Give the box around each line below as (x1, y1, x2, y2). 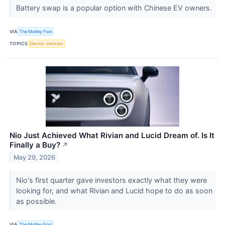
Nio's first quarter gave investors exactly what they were (16, 175, 207, 184)
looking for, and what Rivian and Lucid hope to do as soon (16, 186, 212, 195)
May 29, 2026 (14, 153, 56, 161)
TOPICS (10, 41, 28, 47)
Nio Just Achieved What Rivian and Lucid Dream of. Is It (10, 130, 214, 140)
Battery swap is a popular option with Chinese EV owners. (16, 4, 214, 13)
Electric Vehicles (30, 41, 64, 47)
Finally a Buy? (10, 140, 60, 150)
